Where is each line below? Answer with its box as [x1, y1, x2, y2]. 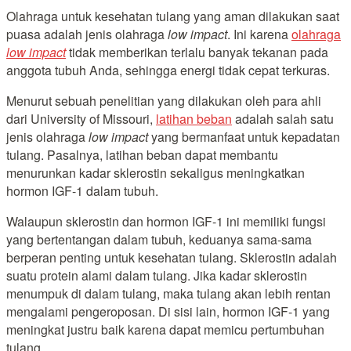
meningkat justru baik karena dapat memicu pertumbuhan [6, 320, 324, 338]
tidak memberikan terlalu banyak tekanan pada [66, 42, 328, 61]
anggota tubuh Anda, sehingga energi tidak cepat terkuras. [6, 60, 330, 79]
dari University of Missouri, [6, 109, 156, 128]
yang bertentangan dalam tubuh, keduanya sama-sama [6, 230, 312, 248]
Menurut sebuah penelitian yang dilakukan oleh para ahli [6, 91, 321, 110]
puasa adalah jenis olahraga [6, 24, 168, 43]
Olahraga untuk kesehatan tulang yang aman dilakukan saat [6, 6, 339, 25]
